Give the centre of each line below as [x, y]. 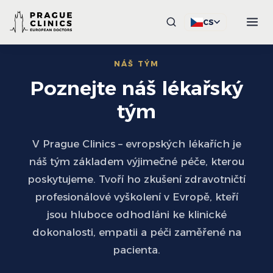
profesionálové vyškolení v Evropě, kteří [136, 197]
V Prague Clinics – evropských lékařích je [136, 144]
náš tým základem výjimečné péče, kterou [136, 161]
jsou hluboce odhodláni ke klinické [136, 214]
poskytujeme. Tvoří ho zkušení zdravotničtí [136, 179]
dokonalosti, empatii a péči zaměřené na [136, 232]
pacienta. [136, 250]
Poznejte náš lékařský [136, 88]
